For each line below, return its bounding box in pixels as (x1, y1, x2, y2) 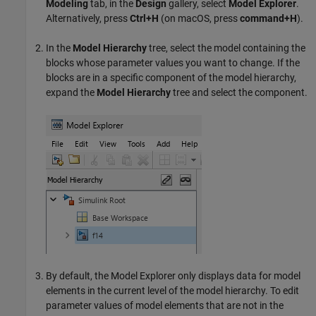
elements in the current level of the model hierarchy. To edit (46, 284, 299, 296)
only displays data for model (176, 269, 300, 281)
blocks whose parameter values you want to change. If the (46, 56, 300, 68)
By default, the (46, 269, 111, 281)
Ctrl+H (130, 12, 159, 24)
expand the (46, 86, 97, 98)
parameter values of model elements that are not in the (46, 299, 284, 311)
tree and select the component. (171, 86, 308, 98)
